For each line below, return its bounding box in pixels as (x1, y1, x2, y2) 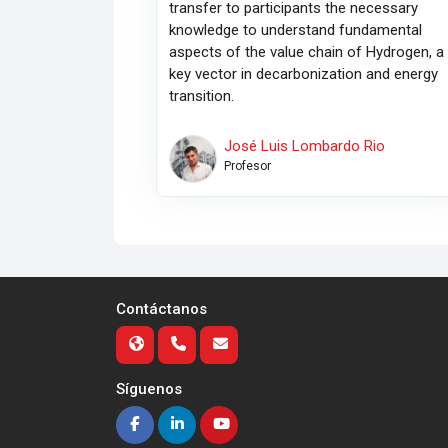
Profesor (223, 159, 271, 174)
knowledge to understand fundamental (169, 20, 423, 39)
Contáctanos (115, 300, 207, 319)
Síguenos (115, 380, 182, 399)
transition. (169, 86, 235, 105)
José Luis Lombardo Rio (223, 137, 385, 156)
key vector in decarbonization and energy (169, 64, 439, 83)
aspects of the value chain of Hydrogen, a (169, 42, 445, 61)
